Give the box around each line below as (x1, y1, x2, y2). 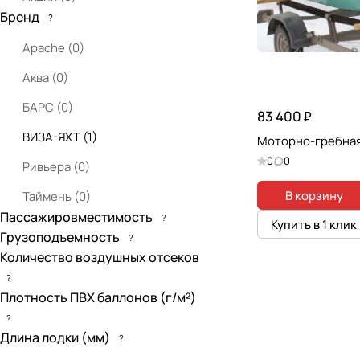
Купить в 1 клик (271, 216, 357, 232)
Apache (22, 39, 67, 56)
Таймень (22, 188, 74, 205)
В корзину (284, 187, 343, 203)
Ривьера (22, 158, 73, 175)
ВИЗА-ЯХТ (22, 129, 83, 145)
